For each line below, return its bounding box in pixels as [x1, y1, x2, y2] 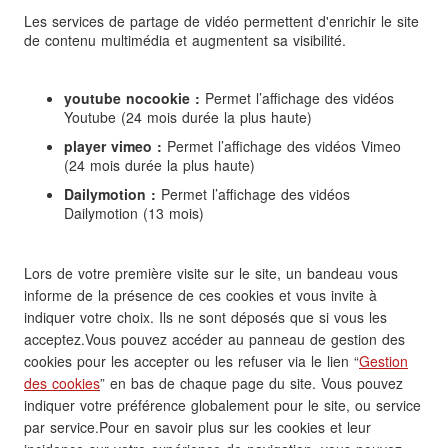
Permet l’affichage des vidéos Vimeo [162, 136, 401, 157]
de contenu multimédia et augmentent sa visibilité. [24, 30, 346, 51]
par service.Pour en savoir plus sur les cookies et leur [24, 417, 371, 438]
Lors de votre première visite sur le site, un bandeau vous [24, 263, 398, 284]
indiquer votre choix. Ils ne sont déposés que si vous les [24, 307, 387, 328]
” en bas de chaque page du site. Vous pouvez [100, 373, 403, 394]
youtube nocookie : [64, 88, 200, 109]
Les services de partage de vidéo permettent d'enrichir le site [24, 11, 419, 32]
